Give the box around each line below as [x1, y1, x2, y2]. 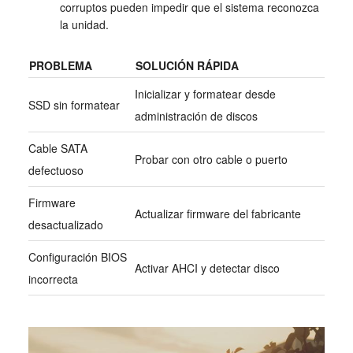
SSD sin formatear [28, 97, 120, 113]
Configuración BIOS [28, 249, 127, 266]
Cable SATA [28, 140, 87, 157]
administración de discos [134, 108, 258, 124]
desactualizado [28, 217, 103, 233]
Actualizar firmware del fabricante [134, 206, 301, 222]
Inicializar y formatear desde [134, 86, 276, 102]
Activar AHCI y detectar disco [134, 260, 280, 277]
